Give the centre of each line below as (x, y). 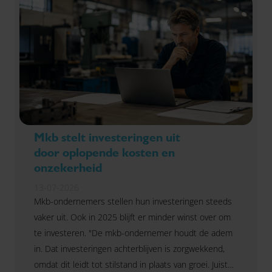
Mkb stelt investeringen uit (107, 138)
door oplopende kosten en (104, 153)
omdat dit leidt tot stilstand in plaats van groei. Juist (131, 265)
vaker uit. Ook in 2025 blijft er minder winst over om (132, 217)
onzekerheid (68, 168)
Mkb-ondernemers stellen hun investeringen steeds (133, 202)
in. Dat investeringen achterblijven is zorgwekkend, (129, 249)
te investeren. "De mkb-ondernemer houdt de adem (133, 233)
